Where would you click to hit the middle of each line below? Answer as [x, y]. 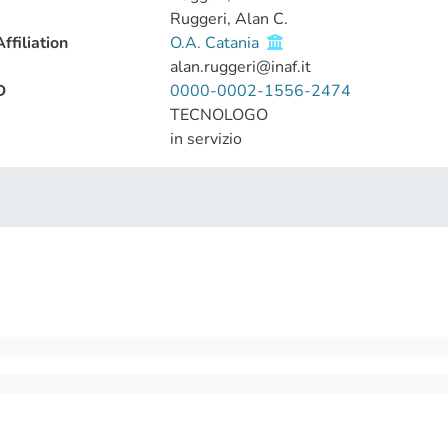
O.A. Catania [216, 43]
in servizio [205, 139]
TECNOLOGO [218, 115]
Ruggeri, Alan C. [228, 19]
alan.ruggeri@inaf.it [240, 67]
